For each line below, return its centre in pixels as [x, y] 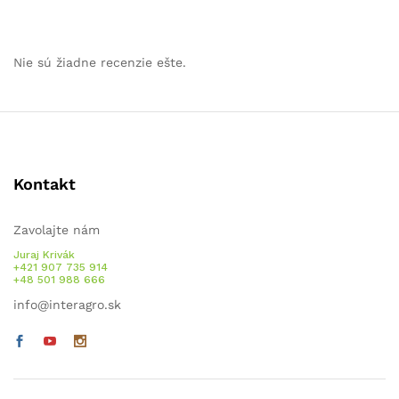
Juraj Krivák [44, 254]
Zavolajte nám [57, 229]
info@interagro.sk [67, 304]
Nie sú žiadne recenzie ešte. [100, 62]
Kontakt [45, 183]
